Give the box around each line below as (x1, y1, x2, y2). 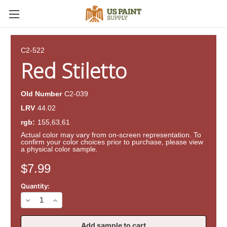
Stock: (10, 162, 30, 171)
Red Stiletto (21, 57, 127, 85)
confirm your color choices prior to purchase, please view (21, 137, 203, 146)
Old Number (21, 89, 62, 98)
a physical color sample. (21, 144, 98, 153)
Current (10, 153, 35, 161)
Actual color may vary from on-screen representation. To (21, 130, 201, 139)
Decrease (23, 195, 56, 204)
